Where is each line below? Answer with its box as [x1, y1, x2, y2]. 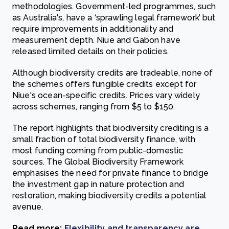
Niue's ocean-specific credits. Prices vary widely [12, 90, 200, 100]
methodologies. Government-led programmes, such [12, 2, 216, 11]
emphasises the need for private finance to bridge [12, 168, 209, 178]
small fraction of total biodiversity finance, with [12, 134, 196, 144]
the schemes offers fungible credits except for [12, 79, 197, 89]
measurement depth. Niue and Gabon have [12, 35, 181, 45]
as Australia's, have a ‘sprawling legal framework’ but [12, 13, 216, 22]
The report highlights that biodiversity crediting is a [12, 123, 209, 133]
